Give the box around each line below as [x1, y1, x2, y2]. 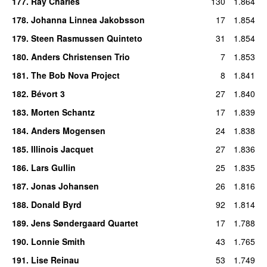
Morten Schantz [30, 105, 95, 118]
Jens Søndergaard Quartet [30, 216, 138, 229]
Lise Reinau [30, 253, 79, 266]
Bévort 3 [30, 87, 65, 100]
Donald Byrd [30, 198, 82, 210]
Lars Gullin [30, 161, 76, 173]
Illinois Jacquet [30, 142, 94, 155]
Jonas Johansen [30, 179, 99, 192]
